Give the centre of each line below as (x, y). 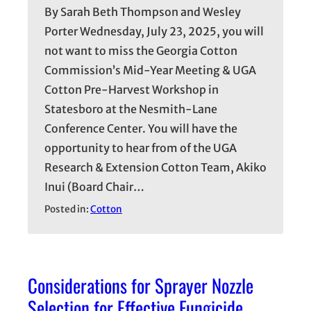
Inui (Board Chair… (94, 187)
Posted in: (67, 210)
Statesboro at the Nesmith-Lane (131, 109)
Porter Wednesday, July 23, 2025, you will (154, 32)
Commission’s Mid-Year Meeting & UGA (150, 70)
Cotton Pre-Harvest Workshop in (132, 90)
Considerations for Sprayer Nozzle (141, 286)
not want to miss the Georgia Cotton (141, 51)
